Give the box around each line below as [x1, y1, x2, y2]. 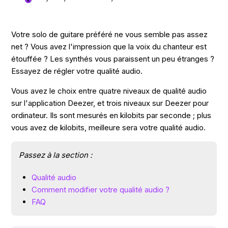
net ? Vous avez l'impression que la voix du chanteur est [11, 42, 207, 52]
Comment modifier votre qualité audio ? [32, 185, 170, 195]
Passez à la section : [19, 150, 93, 160]
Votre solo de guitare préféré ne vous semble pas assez [11, 30, 208, 40]
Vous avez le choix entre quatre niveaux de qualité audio [11, 86, 207, 96]
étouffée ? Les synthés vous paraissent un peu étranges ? [11, 54, 215, 64]
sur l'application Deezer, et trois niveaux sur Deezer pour [11, 98, 209, 108]
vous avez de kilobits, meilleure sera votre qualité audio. [11, 123, 206, 133]
